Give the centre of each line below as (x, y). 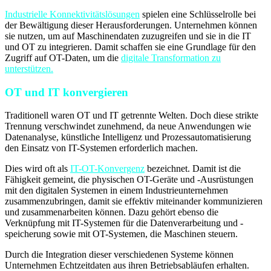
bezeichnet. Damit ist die (193, 169)
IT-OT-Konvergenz (107, 169)
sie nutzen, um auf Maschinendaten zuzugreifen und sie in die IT (128, 36)
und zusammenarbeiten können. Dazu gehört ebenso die (112, 212)
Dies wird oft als (38, 169)
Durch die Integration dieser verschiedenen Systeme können (119, 255)
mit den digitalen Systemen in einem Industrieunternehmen (116, 191)
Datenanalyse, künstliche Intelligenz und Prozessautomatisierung (128, 137)
